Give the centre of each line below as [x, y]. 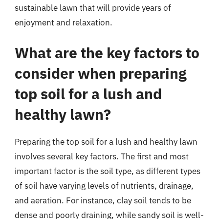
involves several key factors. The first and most [102, 156]
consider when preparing [101, 73]
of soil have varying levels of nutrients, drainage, [104, 186]
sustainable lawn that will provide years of [93, 8]
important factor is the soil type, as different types [108, 171]
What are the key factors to [107, 52]
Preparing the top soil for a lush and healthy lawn [106, 142]
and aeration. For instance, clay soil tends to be [103, 200]
